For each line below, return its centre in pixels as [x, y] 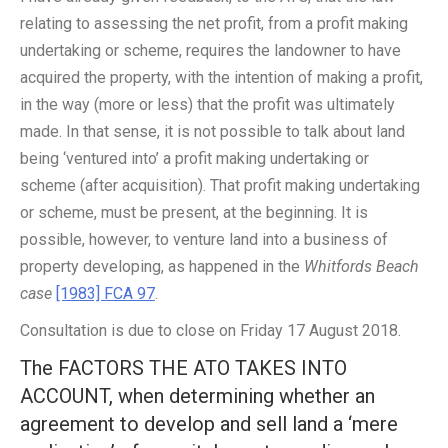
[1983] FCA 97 [105, 293]
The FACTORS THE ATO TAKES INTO [183, 368]
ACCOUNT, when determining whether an [197, 396]
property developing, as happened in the [162, 266]
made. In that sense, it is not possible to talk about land [212, 131]
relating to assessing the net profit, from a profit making [214, 23]
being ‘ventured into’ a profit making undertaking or [194, 158]
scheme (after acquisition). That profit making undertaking [220, 185]
